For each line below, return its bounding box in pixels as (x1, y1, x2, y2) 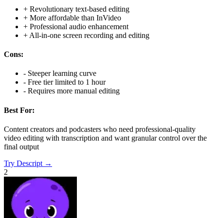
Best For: (4, 106, 35, 114)
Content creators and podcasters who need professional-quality (4, 125, 196, 133)
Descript (17, 159, 42, 167)
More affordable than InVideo (30, 13, 121, 22)
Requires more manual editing (28, 87, 120, 95)
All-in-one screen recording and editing (29, 31, 149, 39)
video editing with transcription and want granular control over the (4, 133, 207, 142)
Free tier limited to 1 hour (28, 78, 106, 87)
